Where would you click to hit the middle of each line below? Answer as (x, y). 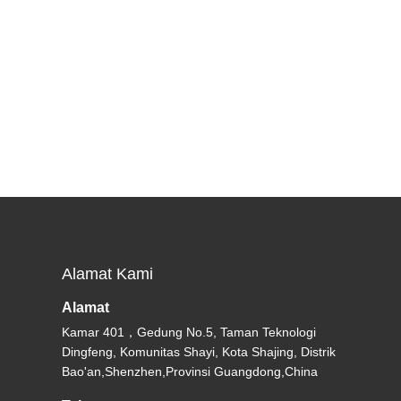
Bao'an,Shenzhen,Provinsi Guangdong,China (190, 371)
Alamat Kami (108, 274)
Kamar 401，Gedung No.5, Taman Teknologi (189, 332)
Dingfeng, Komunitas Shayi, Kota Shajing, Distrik (199, 352)
